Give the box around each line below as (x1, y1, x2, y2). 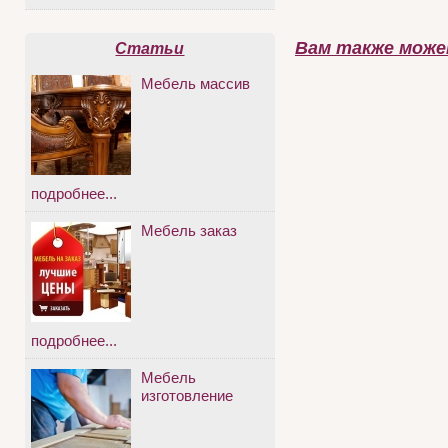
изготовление (141, 387, 233, 405)
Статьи (115, 40, 185, 58)
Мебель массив (141, 75, 250, 93)
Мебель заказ (141, 222, 237, 240)
